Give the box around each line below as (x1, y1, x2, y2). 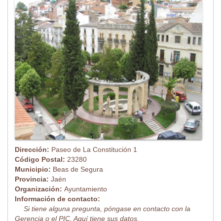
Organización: (15, 185, 64, 193)
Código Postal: (15, 155, 67, 164)
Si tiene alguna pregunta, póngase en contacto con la (24, 205, 190, 213)
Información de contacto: (15, 195, 100, 203)
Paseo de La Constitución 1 (51, 146, 137, 154)
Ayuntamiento (64, 185, 107, 193)
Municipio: (15, 165, 53, 174)
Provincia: (15, 175, 51, 184)
